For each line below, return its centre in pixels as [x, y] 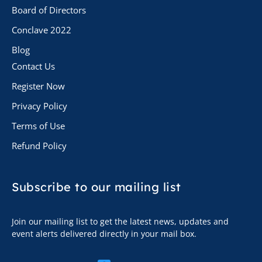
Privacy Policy [39, 106]
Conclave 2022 [42, 30]
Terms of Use [38, 126]
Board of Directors [49, 10]
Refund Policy [39, 146]
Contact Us [33, 66]
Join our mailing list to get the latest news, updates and [120, 222]
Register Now [38, 86]
